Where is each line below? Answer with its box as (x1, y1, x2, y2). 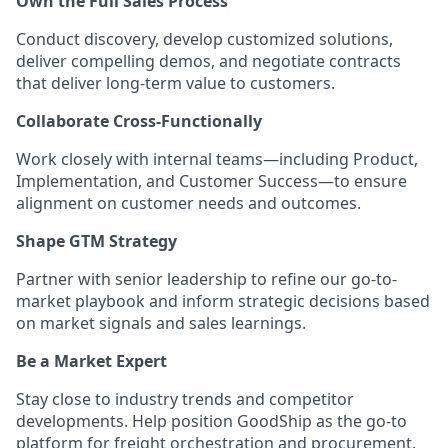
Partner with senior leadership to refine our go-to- (16, 268, 397, 290)
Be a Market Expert (16, 350, 167, 372)
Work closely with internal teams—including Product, (16, 148, 418, 170)
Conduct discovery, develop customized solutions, (16, 28, 393, 50)
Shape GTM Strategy (16, 230, 177, 252)
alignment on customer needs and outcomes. (16, 192, 361, 214)
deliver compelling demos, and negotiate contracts (16, 50, 401, 72)
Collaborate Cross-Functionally (16, 110, 262, 132)
